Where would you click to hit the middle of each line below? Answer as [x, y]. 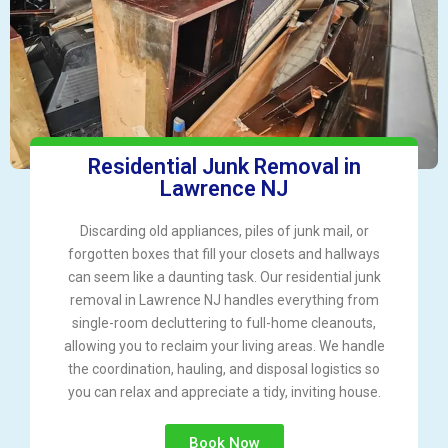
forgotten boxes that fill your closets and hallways [224, 254]
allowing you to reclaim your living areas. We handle [224, 346]
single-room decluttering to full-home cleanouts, [224, 323]
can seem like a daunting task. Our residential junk [224, 277]
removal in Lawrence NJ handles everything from [224, 300]
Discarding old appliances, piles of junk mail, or [224, 231]
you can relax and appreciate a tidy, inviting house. [224, 392]
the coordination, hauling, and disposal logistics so [224, 369]
